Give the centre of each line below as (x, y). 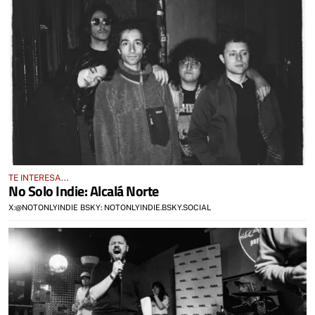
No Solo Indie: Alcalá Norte (84, 191)
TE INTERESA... (39, 178)
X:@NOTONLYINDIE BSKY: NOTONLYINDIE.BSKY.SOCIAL (110, 207)
